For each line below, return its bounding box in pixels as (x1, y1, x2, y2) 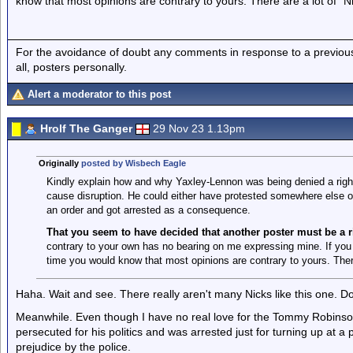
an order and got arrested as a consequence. (46, 204, 251, 216)
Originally (38, 158, 81, 168)
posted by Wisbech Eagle (80, 158, 186, 168)
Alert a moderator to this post (28, 88, 171, 100)
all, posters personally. (16, 60, 127, 73)
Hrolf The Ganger (40, 122, 132, 135)
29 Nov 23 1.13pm (153, 122, 245, 135)
